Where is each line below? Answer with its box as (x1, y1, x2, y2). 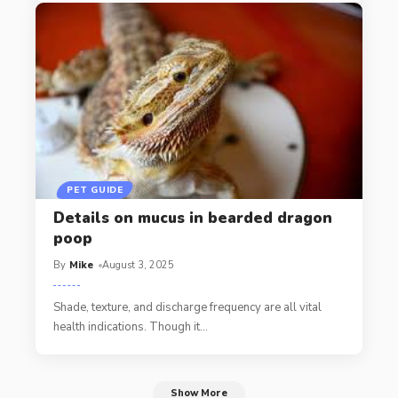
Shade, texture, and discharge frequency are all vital (52, 298, 322, 315)
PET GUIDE (67, 183, 123, 196)
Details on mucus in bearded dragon (52, 207, 332, 228)
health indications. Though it (52, 318, 200, 335)
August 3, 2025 (102, 258, 175, 272)
